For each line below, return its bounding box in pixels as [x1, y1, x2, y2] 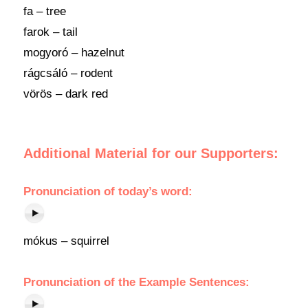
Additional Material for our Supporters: [23, 146, 278, 161]
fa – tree [23, 5, 66, 18]
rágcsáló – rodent [23, 67, 113, 80]
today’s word [118, 185, 188, 198]
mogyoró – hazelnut [23, 46, 124, 59]
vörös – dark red [23, 87, 108, 100]
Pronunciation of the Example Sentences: [23, 276, 250, 289]
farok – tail [23, 25, 78, 38]
